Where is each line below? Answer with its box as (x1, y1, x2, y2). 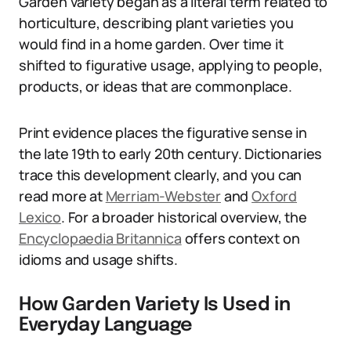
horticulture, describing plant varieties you (19, 13, 295, 32)
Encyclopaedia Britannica (19, 229, 182, 248)
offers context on (181, 229, 300, 248)
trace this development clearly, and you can (19, 165, 302, 184)
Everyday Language (19, 316, 193, 335)
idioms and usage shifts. (19, 250, 178, 269)
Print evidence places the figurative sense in (19, 123, 307, 142)
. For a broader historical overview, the (60, 208, 307, 226)
